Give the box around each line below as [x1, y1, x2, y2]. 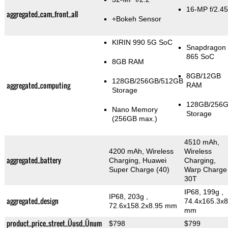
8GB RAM [111, 58, 144, 66]
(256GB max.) [111, 115, 157, 123]
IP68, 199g [184, 188, 221, 196]
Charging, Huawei [108, 156, 166, 165]
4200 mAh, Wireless [108, 147, 174, 156]
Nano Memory [111, 105, 158, 114]
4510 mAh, [184, 138, 219, 147]
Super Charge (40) [108, 165, 169, 174]
